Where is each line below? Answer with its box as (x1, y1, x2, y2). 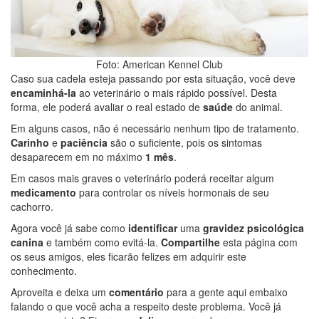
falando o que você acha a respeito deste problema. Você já (11, 299, 281, 313)
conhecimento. (11, 263, 77, 278)
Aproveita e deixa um (11, 285, 109, 299)
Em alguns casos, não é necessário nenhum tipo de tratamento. (11, 121, 299, 135)
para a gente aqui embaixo (164, 285, 288, 299)
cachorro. (11, 199, 53, 214)
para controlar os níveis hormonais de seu (76, 185, 269, 199)
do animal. (233, 100, 283, 114)
